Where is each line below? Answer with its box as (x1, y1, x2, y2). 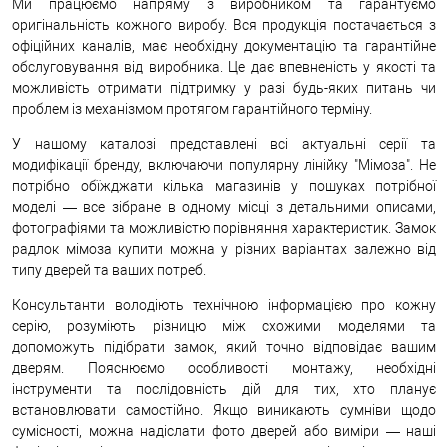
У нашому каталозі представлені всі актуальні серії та (12, 135, 436, 152)
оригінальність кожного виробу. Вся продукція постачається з (12, 16, 436, 33)
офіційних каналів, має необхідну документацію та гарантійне (12, 37, 436, 54)
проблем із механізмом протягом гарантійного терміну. (12, 100, 372, 117)
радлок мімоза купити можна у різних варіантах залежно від (12, 240, 436, 257)
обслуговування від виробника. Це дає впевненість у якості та (12, 58, 436, 75)
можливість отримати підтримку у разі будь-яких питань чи (12, 79, 436, 96)
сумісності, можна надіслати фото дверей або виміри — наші (12, 422, 436, 439)
